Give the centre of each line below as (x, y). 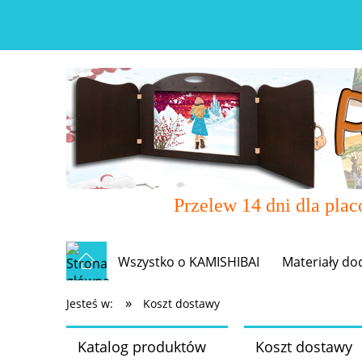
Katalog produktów (141, 346)
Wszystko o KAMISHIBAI (189, 262)
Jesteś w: (90, 304)
